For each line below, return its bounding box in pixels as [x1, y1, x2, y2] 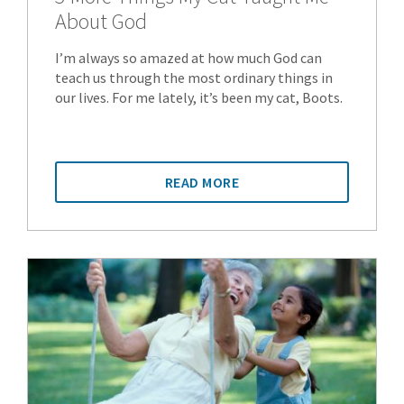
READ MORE [164, 172, 240, 191]
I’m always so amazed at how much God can [55, 48, 322, 67]
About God [55, 6, 147, 35]
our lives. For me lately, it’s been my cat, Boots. [55, 87, 343, 106]
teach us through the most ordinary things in [55, 68, 333, 87]
